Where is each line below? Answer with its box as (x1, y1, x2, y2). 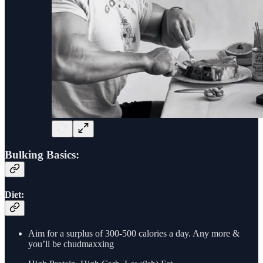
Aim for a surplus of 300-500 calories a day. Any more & (28, 228, 240, 239)
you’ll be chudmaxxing (28, 239, 114, 249)
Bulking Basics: (5, 148, 79, 161)
